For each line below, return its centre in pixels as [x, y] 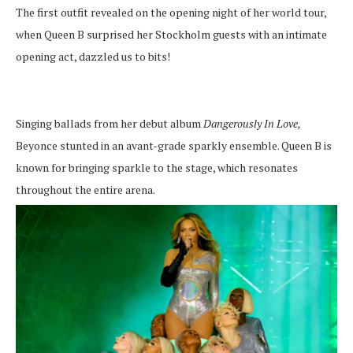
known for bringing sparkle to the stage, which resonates [157, 167]
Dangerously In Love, [252, 123]
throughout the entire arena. [85, 189]
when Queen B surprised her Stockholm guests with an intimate [171, 34]
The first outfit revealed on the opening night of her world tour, [171, 12]
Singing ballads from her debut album [110, 123]
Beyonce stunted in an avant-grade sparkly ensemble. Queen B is [174, 145]
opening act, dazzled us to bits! [93, 56]
